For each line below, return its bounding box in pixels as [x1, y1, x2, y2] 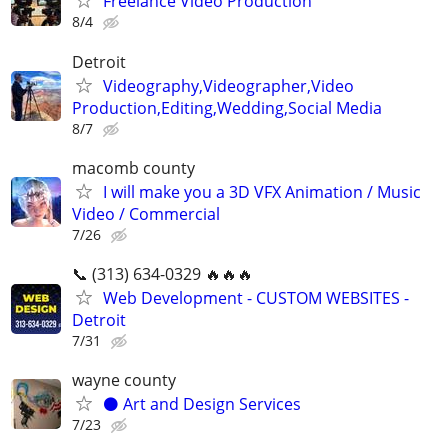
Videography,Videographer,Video [103, 74, 354, 97]
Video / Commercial [72, 202, 220, 225]
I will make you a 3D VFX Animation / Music [103, 180, 421, 203]
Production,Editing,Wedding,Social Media [72, 96, 382, 119]
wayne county [72, 369, 176, 392]
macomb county [72, 156, 195, 179]
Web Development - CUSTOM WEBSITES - [103, 287, 409, 309]
